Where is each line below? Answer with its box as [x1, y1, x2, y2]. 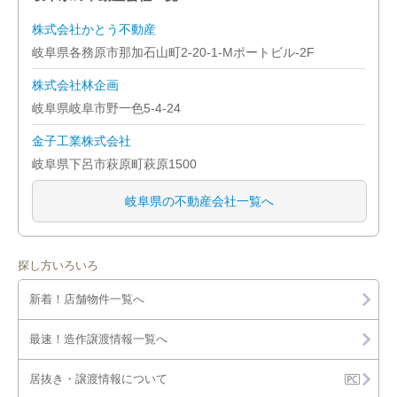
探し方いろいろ [18, 259, 98, 272]
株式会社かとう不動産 [32, 22, 156, 36]
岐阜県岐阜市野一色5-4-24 [32, 101, 181, 115]
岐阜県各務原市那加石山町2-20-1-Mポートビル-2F [32, 45, 315, 59]
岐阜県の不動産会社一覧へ [125, 194, 274, 208]
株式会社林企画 [32, 78, 119, 92]
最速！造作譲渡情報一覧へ [29, 332, 167, 346]
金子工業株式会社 [32, 134, 131, 148]
